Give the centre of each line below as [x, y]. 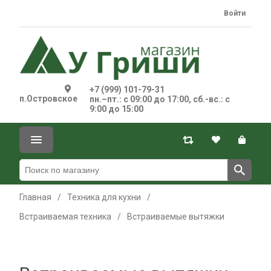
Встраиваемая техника [65, 217]
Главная [35, 197]
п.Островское [48, 99]
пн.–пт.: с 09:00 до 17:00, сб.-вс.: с [160, 99]
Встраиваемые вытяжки [176, 217]
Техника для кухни [104, 197]
